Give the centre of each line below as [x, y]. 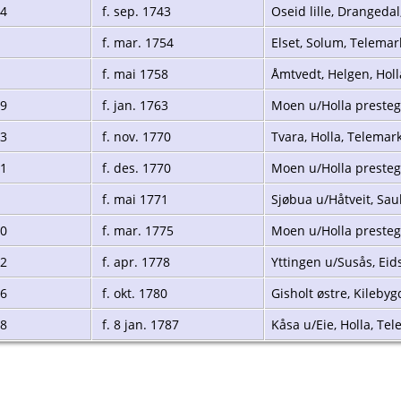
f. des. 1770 [135, 167]
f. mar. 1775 [136, 230]
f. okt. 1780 [133, 293]
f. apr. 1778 [134, 261]
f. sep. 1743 [135, 11]
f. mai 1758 [133, 73]
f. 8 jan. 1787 [139, 324]
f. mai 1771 [133, 199]
